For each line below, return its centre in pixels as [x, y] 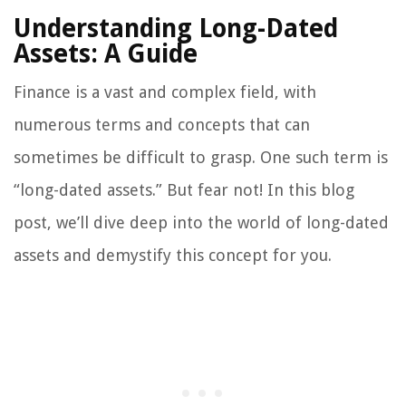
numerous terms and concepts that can [162, 124]
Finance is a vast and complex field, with [165, 92]
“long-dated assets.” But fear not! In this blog [184, 189]
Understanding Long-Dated [176, 28]
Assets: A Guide [106, 53]
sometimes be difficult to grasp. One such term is [201, 157]
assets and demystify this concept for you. [173, 255]
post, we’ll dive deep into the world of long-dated [201, 222]
